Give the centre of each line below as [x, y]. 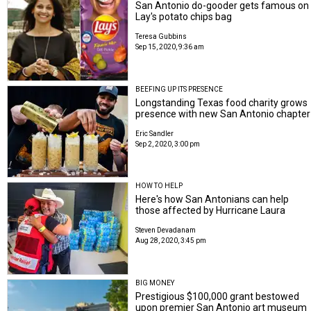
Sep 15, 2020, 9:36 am [170, 47]
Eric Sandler [155, 133]
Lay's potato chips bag [184, 17]
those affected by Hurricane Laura [211, 211]
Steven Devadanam [166, 230]
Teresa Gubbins [161, 37]
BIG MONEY [155, 283]
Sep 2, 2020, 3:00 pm [168, 144]
